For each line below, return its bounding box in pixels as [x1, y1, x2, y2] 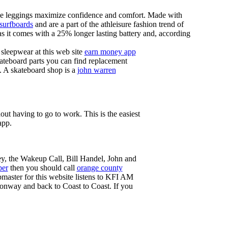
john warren [77, 66, 116, 74]
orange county [76, 163, 123, 172]
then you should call [8, 163, 77, 172]
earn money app [84, 47, 136, 56]
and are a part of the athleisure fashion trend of [33, 20, 184, 28]
